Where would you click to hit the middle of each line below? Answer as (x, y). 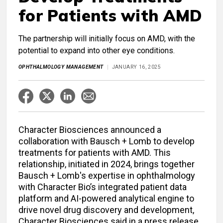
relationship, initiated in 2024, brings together (107, 164)
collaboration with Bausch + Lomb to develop (107, 141)
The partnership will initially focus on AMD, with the (107, 39)
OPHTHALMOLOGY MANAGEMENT (61, 67)
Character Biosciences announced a (90, 130)
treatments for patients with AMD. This (95, 153)
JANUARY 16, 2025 (136, 67)
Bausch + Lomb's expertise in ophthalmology (107, 176)
